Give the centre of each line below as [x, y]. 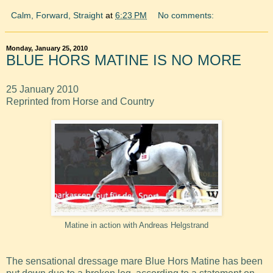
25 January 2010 [42, 89]
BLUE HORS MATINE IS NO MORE [124, 60]
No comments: [186, 15]
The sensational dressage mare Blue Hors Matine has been [134, 261]
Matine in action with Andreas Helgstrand [136, 225]
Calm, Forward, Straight [57, 15]
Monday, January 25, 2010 [47, 48]
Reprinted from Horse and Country [80, 101]
